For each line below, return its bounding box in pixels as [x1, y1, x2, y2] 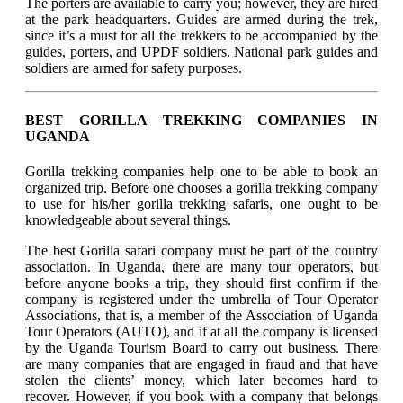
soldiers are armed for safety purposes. [25, 60, 242, 76]
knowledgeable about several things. [25, 211, 231, 228]
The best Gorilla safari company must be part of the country [25, 242, 378, 258]
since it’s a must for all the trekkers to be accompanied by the [25, 28, 378, 44]
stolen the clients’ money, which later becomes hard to [25, 372, 378, 388]
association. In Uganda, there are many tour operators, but [25, 258, 378, 274]
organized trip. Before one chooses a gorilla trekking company [25, 179, 378, 195]
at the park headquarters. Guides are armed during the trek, [25, 12, 378, 28]
